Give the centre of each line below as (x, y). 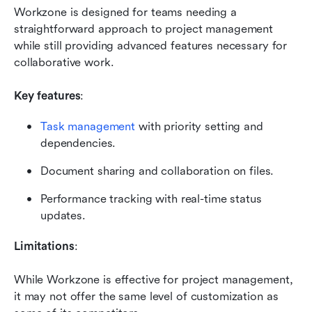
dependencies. (78, 143)
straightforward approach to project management (144, 29)
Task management (88, 126)
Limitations (44, 246)
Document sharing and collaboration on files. (157, 171)
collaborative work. (64, 62)
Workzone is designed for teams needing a (125, 12)
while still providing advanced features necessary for (151, 45)
